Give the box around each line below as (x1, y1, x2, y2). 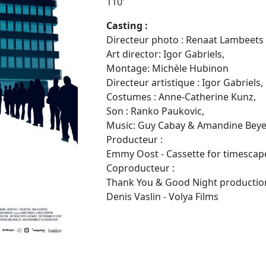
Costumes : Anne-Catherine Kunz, (106, 90, 256, 103)
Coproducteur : (106, 161, 175, 175)
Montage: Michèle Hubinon (106, 61, 229, 75)
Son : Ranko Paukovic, (106, 104, 204, 118)
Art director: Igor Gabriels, (106, 47, 224, 61)
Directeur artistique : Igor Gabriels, (106, 75, 263, 89)
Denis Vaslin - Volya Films (106, 189, 218, 203)
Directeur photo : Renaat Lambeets (106, 33, 264, 46)
